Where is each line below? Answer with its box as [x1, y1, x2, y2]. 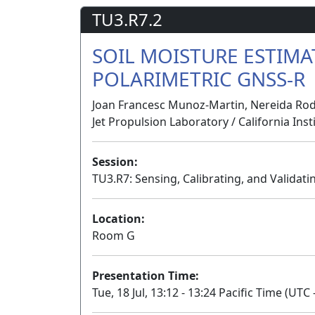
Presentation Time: [92, 268, 199, 284]
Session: [92, 154, 138, 170]
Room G [92, 228, 135, 244]
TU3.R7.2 [92, 8, 162, 32]
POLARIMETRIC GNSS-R [92, 65, 305, 93]
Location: [92, 211, 145, 227]
